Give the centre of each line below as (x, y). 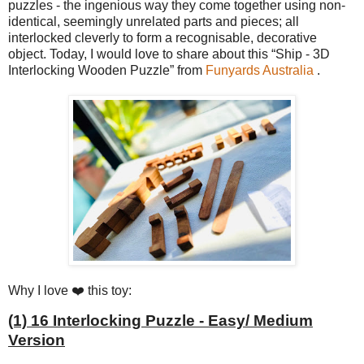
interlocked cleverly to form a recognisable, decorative (162, 37)
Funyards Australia (260, 70)
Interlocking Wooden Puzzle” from (107, 70)
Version (37, 340)
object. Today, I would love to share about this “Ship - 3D (169, 54)
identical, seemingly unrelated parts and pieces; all (154, 21)
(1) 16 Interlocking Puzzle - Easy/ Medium (160, 321)
